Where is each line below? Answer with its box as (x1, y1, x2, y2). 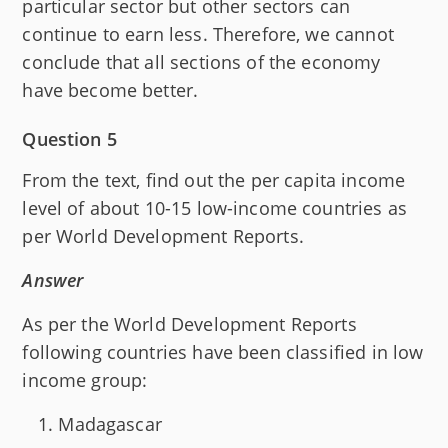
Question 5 (22, 127, 117, 152)
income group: (22, 368, 148, 393)
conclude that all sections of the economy (22, 50, 381, 75)
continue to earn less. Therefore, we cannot (22, 22, 394, 47)
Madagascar (58, 412, 162, 437)
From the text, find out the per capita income (22, 168, 406, 193)
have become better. (22, 78, 199, 103)
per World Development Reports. (22, 224, 304, 249)
